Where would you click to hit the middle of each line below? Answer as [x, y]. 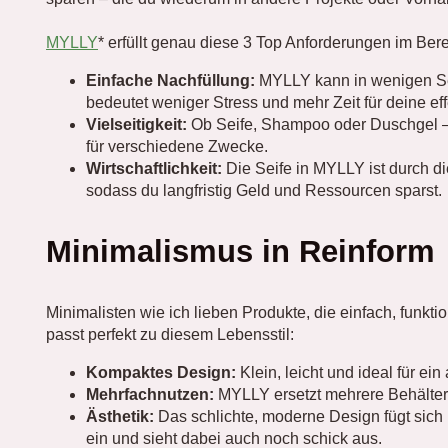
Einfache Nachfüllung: [170, 80]
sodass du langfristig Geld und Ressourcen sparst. [264, 190]
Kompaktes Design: [161, 372]
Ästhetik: [120, 416]
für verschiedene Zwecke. [177, 146]
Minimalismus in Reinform [240, 252]
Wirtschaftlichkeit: [154, 168]
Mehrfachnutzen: [150, 394]
